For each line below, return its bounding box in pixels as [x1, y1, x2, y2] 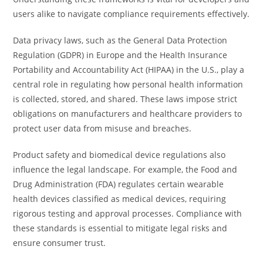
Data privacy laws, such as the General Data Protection [13, 35, 228, 46]
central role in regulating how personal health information [13, 79, 244, 90]
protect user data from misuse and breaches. [13, 123, 192, 134]
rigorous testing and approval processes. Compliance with [13, 208, 242, 219]
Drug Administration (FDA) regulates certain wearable [13, 178, 224, 190]
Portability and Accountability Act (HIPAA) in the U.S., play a [13, 64, 245, 75]
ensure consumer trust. [13, 237, 106, 248]
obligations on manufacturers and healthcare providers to [13, 108, 242, 119]
